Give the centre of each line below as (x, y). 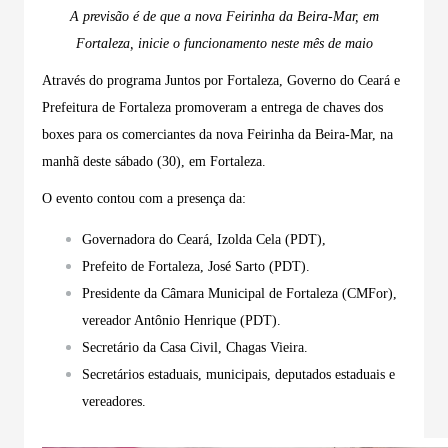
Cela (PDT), (289, 239)
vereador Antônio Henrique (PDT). (181, 320)
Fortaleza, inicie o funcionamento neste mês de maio (224, 43)
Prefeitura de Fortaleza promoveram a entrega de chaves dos (212, 107)
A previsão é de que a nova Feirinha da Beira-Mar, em (224, 16)
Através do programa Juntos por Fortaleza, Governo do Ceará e (221, 80)
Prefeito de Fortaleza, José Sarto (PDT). (196, 266)
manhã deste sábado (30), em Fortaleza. (156, 161)
